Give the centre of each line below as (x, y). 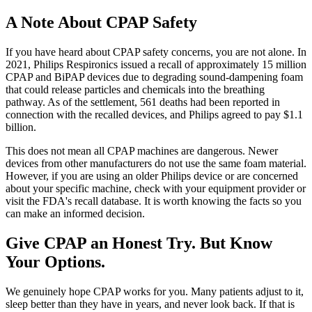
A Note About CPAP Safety (101, 23)
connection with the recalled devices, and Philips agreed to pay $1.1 (154, 115)
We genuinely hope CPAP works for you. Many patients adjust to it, (155, 291)
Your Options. (55, 262)
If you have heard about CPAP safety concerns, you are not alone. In (156, 52)
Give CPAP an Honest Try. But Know (139, 243)
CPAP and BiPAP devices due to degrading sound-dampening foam (154, 77)
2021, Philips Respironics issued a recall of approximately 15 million (156, 65)
